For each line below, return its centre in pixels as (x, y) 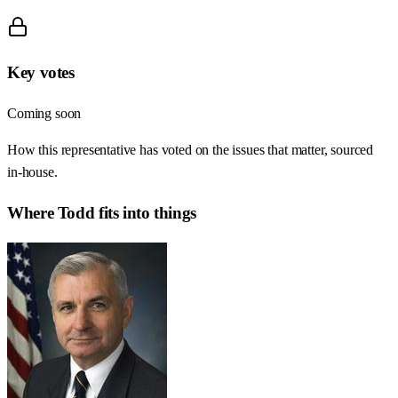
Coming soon (44, 114)
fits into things (145, 212)
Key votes (41, 73)
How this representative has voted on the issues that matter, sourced (191, 150)
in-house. (32, 172)
